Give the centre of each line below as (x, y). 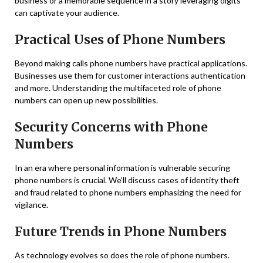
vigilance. (31, 205)
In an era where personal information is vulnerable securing (122, 168)
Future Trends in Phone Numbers (121, 232)
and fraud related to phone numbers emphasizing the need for (128, 193)
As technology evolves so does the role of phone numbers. (122, 255)
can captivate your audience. (67, 13)
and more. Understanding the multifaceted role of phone (118, 88)
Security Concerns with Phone (111, 127)
